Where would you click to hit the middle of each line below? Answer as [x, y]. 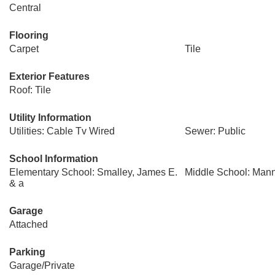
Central [25, 8]
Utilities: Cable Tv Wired [62, 131]
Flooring [29, 35]
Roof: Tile [30, 90]
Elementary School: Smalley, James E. [93, 172]
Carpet [24, 49]
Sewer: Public [215, 131]
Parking [27, 252]
